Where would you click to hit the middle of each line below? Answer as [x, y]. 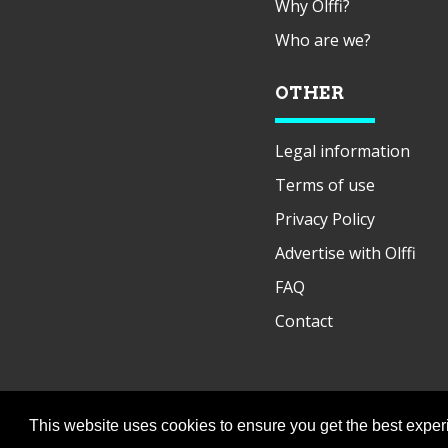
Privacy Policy [324, 218]
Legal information [342, 150]
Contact [303, 320]
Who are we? [322, 39]
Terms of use [324, 184]
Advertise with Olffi [345, 252]
